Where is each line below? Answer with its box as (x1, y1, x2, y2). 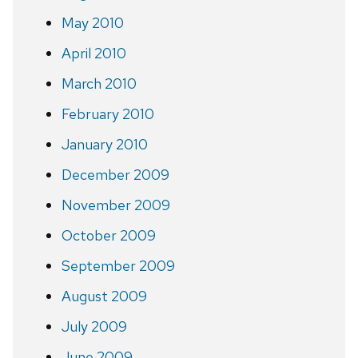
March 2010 (61, 74, 137, 93)
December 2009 (61, 165, 169, 184)
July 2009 (61, 316, 127, 336)
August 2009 (61, 286, 147, 305)
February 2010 (61, 104, 154, 123)
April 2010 (61, 43, 126, 62)
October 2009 (61, 225, 156, 245)
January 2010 (61, 134, 148, 153)
